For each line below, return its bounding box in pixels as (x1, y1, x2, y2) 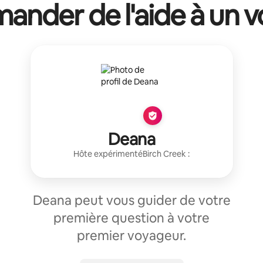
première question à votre (53, 209, 210, 227)
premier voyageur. (77, 227, 186, 244)
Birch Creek (143, 148, 186, 159)
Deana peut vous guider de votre (32, 191, 231, 209)
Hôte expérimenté (73, 148, 143, 159)
